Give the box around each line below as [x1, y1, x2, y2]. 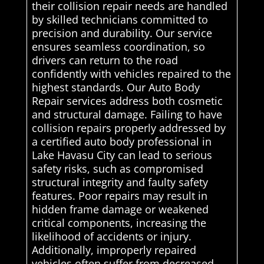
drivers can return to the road [31, 53, 178, 68]
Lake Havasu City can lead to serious [31, 148, 212, 163]
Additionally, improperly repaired [31, 243, 196, 258]
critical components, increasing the [31, 216, 206, 230]
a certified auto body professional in [31, 134, 212, 149]
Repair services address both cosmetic [31, 94, 223, 108]
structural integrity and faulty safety [31, 175, 208, 190]
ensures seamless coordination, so [31, 39, 205, 54]
